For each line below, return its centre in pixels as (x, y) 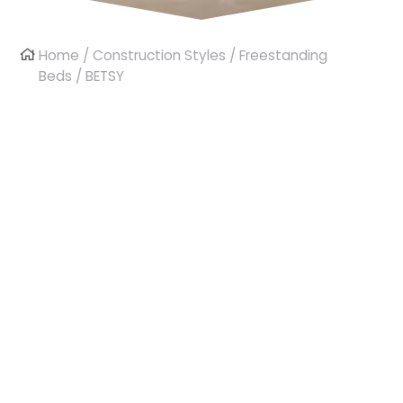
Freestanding (284, 55)
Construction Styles (160, 55)
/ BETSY (99, 76)
